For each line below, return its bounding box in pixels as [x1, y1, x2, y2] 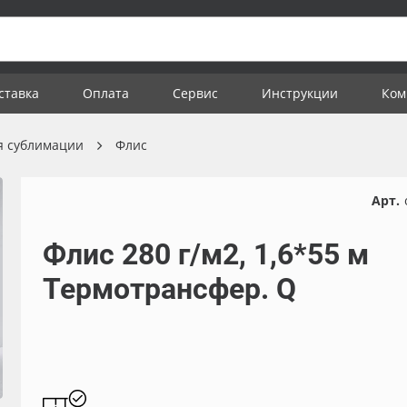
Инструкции [262, 84, 338, 102]
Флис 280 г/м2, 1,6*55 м [42, 237, 369, 272]
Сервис [173, 84, 218, 102]
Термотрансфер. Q [42, 272, 296, 306]
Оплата [83, 84, 129, 102]
